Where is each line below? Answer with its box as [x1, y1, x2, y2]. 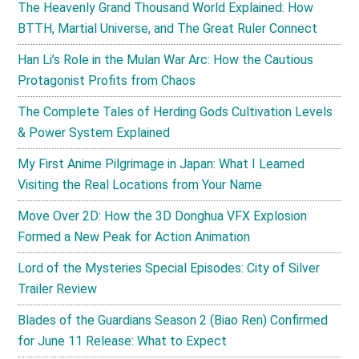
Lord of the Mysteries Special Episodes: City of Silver [18, 260, 321, 276]
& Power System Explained [18, 125, 171, 141]
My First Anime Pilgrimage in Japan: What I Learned [18, 156, 305, 172]
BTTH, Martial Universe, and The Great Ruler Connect [18, 21, 318, 37]
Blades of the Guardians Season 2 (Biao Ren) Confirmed [18, 313, 329, 329]
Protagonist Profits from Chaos [18, 73, 196, 89]
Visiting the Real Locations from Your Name [18, 177, 263, 193]
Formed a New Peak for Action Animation [18, 229, 251, 245]
